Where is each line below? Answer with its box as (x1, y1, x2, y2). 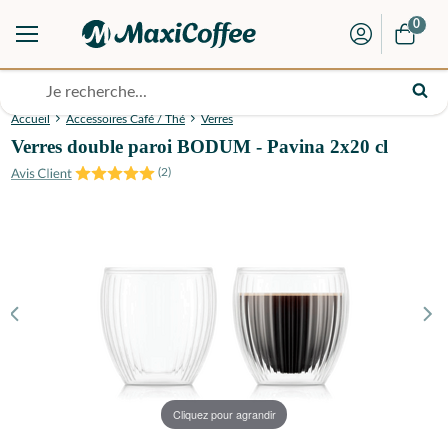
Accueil (11, 113, 50, 126)
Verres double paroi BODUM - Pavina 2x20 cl (11, 136, 388, 158)
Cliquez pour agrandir (172, 406, 276, 422)
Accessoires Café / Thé (66, 113, 185, 126)
